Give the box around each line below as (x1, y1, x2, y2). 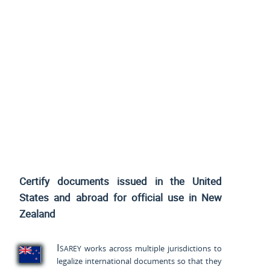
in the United (154, 174, 222, 188)
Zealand (19, 206, 56, 221)
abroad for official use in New (71, 190, 222, 204)
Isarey (57, 240, 82, 255)
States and (19, 190, 71, 204)
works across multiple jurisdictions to (81, 243, 222, 254)
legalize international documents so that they (57, 256, 222, 267)
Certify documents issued (19, 174, 155, 188)
